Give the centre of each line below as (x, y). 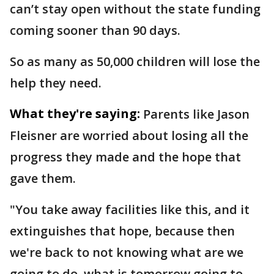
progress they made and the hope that (125, 157)
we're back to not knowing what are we (127, 252)
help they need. (56, 83)
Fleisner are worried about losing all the (129, 135)
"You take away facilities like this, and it (130, 209)
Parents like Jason (196, 114)
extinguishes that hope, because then (122, 231)
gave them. (43, 178)
